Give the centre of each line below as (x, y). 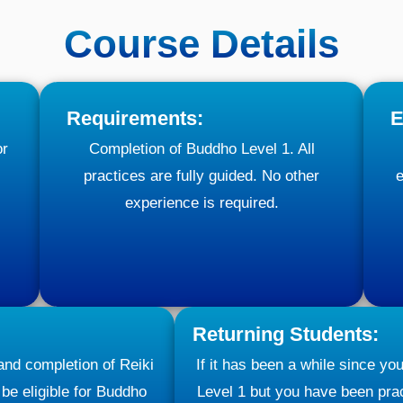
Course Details (201, 44)
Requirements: (135, 119)
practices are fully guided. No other (201, 176)
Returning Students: (286, 335)
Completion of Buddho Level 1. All (201, 149)
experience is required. (201, 203)
